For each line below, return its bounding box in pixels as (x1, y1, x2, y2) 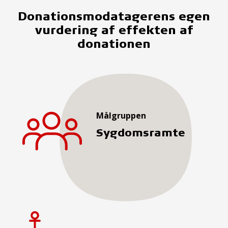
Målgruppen (96, 110, 146, 121)
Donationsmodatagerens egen (18, 9, 210, 22)
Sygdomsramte (96, 126, 185, 138)
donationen (77, 37, 151, 50)
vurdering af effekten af (35, 23, 193, 36)
